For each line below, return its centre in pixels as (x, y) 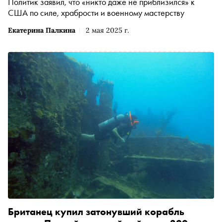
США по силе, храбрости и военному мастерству (96, 12)
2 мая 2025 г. (107, 30)
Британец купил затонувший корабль (96, 212)
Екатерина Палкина (42, 30)
